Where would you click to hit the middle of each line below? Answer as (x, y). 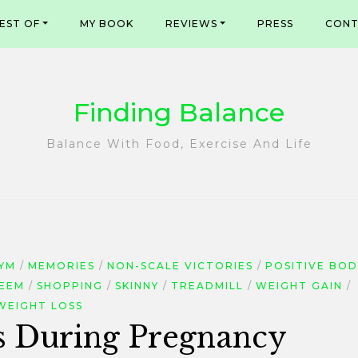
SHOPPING (70, 286)
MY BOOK (107, 24)
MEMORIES (62, 266)
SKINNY (137, 286)
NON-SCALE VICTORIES (180, 266)
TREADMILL (207, 286)
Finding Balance (179, 112)
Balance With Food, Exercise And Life (179, 144)
